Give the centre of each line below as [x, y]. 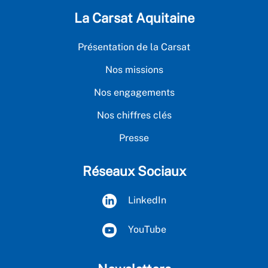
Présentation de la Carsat [134, 47]
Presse [134, 138]
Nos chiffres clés [134, 115]
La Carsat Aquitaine [134, 18]
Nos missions [134, 69]
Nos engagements [134, 92]
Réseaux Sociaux [134, 171]
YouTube [146, 230]
